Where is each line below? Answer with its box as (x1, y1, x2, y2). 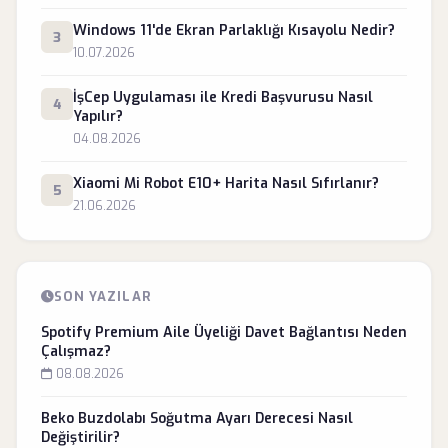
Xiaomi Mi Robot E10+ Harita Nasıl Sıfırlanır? (73, 174, 379, 193)
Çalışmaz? (41, 342, 111, 361)
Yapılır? (73, 107, 123, 126)
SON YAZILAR (54, 288, 152, 305)
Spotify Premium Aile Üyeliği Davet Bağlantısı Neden (41, 323, 407, 342)
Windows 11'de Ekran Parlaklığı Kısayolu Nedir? (73, 21, 395, 40)
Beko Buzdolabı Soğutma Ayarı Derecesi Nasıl (41, 409, 353, 428)
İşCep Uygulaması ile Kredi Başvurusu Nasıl (73, 88, 373, 107)
